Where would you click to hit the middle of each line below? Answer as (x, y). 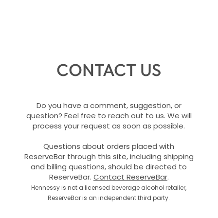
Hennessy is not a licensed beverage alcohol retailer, (109, 188)
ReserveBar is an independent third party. (109, 198)
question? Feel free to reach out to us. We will (109, 116)
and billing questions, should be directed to (109, 167)
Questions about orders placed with (109, 146)
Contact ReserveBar (130, 177)
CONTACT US (109, 69)
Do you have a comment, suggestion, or (109, 105)
